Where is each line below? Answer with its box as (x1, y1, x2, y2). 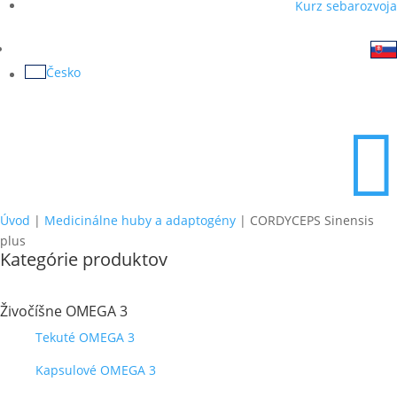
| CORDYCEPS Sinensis (236, 212, 374, 229)
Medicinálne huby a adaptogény (44, 212, 236, 229)
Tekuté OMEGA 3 (35, 329, 135, 346)
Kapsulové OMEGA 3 (35, 362, 156, 378)
